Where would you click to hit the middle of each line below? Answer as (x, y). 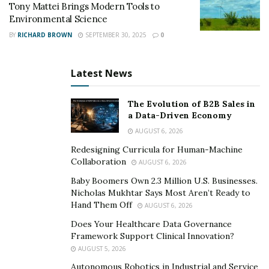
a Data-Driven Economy (180, 115)
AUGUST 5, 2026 (101, 249)
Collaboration (98, 162)
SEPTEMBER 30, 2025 (115, 35)
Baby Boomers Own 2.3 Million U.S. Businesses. (164, 181)
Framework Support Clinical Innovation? (153, 236)
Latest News (101, 73)
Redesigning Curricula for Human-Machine (157, 150)
